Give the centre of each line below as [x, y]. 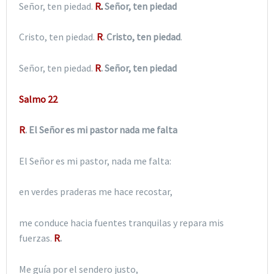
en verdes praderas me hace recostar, [96, 192]
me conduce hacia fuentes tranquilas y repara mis [121, 223]
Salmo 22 [38, 99]
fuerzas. [36, 238]
